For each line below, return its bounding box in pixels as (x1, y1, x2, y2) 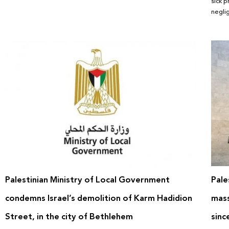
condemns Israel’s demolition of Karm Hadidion (5, 191, 192, 206)
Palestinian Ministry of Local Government (5, 172, 170, 188)
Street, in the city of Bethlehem (5, 209, 133, 224)
